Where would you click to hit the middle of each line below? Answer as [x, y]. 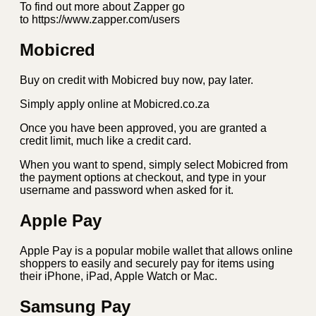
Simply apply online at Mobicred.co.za [115, 104]
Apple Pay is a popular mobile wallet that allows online [156, 250]
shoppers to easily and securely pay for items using [147, 263]
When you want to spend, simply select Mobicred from [154, 165]
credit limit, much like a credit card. [105, 141]
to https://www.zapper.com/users [100, 20]
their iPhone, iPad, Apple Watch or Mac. [119, 276]
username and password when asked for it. [127, 190]
